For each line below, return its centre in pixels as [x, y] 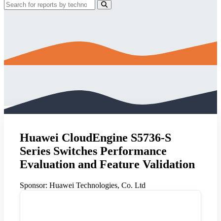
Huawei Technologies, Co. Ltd [96, 185]
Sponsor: [34, 185]
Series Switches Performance [93, 151]
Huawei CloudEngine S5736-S [95, 137]
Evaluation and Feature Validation [107, 164]
